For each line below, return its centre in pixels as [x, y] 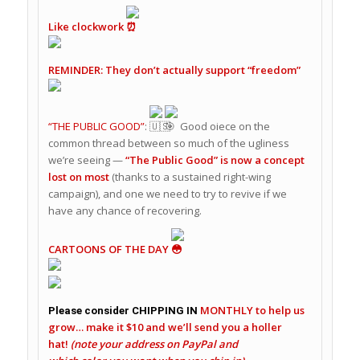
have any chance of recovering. [125, 210]
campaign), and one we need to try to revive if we [167, 193]
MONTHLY [226, 311]
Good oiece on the [223, 126]
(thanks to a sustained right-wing [191, 176]
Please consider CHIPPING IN [124, 311]
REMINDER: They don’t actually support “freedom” [174, 70]
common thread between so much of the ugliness [168, 143]
